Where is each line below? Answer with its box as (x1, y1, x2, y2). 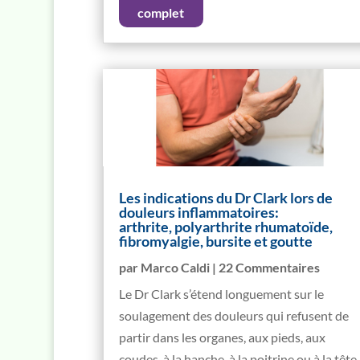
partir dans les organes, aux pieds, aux (118, 329, 325, 346)
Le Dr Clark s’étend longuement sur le (118, 286, 324, 302)
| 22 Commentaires (209, 260, 320, 276)
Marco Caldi (140, 260, 210, 276)
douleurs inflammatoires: (118, 203, 279, 222)
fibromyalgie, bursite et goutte (118, 232, 313, 251)
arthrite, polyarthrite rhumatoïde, (118, 218, 333, 236)
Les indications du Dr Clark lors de (118, 189, 333, 207)
